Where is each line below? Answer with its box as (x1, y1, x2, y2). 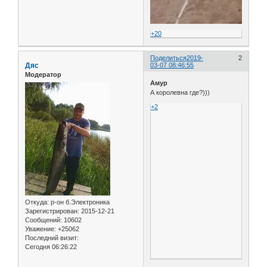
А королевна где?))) (150, 88, 210, 96)
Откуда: (25, 198, 49, 206)
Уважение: (25, 225, 56, 232)
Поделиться (150, 54, 187, 62)
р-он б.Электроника (49, 198, 110, 206)
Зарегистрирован (25, 207, 77, 215)
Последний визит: (25, 234, 79, 241)
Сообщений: (25, 216, 62, 223)
